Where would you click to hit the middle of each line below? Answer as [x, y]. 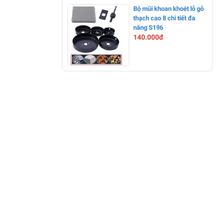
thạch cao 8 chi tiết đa [164, 18]
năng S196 [148, 28]
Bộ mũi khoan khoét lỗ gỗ [168, 9]
